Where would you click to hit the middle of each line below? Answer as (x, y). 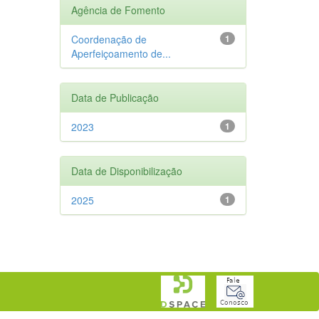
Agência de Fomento (118, 10)
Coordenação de (109, 39)
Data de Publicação (115, 97)
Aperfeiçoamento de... (121, 53)
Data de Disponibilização (126, 171)
